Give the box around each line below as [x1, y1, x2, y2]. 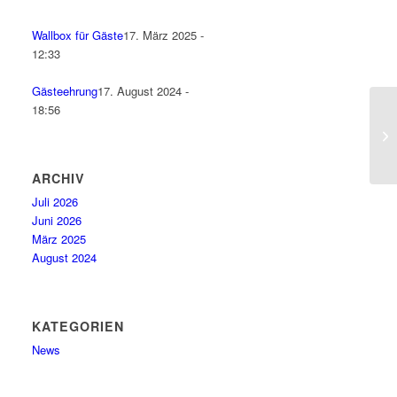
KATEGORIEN [32, 317, 125, 335]
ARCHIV [32, 169, 86, 187]
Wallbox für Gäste [32, 27, 124, 43]
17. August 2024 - [97, 82, 190, 99]
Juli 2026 [32, 193, 79, 210]
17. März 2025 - [123, 27, 205, 43]
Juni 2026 [32, 212, 82, 229]
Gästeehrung [32, 82, 98, 99]
